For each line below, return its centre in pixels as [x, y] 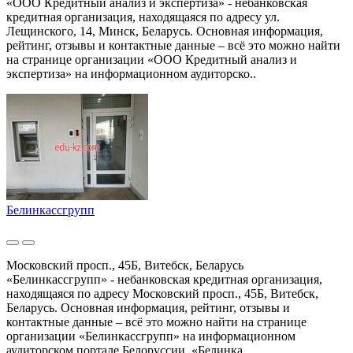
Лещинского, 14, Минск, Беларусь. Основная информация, [165, 32]
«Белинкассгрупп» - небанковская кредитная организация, [164, 280]
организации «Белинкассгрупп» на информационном [151, 336]
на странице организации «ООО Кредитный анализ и [152, 60]
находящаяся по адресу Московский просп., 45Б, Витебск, [162, 294]
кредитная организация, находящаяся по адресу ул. [143, 17]
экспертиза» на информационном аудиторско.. [131, 74]
